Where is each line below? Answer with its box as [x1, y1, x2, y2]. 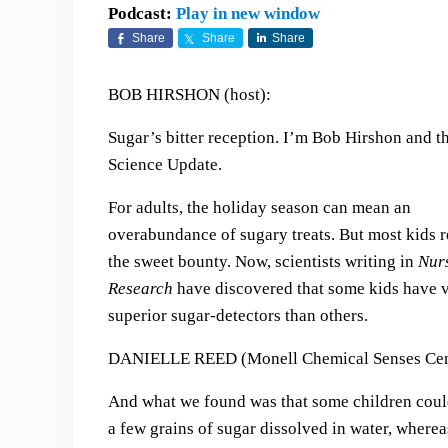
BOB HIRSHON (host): [107, 85, 271, 104]
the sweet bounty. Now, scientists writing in [107, 252, 418, 271]
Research [107, 279, 173, 298]
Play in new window [175, 4, 320, 23]
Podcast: [107, 4, 176, 23]
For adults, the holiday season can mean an [107, 198, 411, 217]
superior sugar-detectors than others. [107, 306, 368, 325]
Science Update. [107, 155, 222, 174]
